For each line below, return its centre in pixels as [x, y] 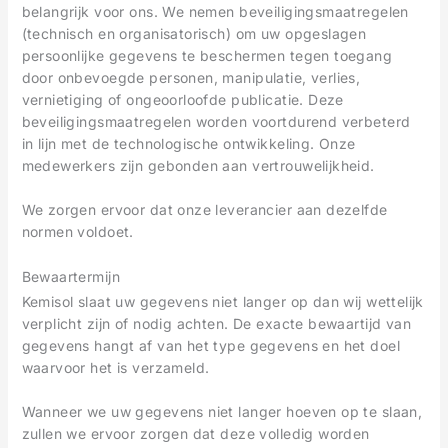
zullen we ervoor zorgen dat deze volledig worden [195, 434]
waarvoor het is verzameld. [115, 368]
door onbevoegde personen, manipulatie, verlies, [191, 78]
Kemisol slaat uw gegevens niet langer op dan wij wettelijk [222, 302]
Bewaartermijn [71, 276]
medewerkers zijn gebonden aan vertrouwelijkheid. [198, 166]
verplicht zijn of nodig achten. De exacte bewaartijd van [216, 324]
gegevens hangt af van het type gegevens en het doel [210, 346]
